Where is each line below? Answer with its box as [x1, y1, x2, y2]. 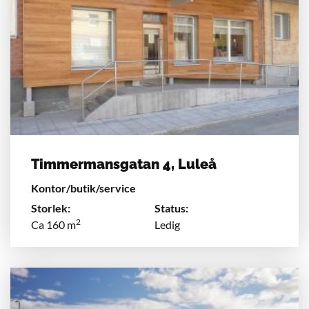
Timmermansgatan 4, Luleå [31, 155, 217, 172]
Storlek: [31, 201, 70, 215]
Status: [154, 201, 188, 215]
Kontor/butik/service [31, 181, 136, 195]
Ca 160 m [31, 217, 76, 231]
